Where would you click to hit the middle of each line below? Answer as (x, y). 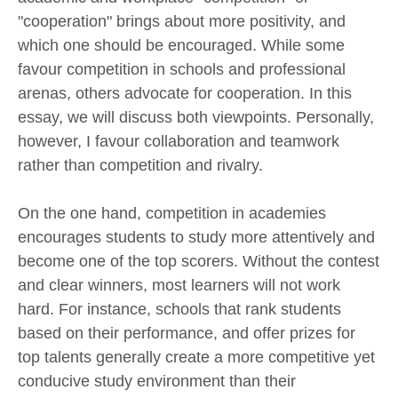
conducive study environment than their (157, 381)
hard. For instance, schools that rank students (179, 309)
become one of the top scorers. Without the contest (199, 261)
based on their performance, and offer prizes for (187, 333)
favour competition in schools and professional (182, 70)
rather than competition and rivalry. (140, 166)
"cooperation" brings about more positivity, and (182, 22)
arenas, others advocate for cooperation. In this (185, 94)
